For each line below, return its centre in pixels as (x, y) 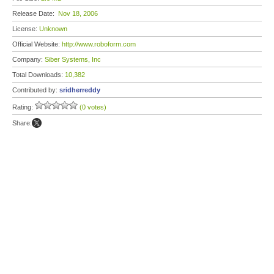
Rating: (24, 107)
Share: (22, 123)
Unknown (53, 29)
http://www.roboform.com (99, 44)
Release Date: (35, 13)
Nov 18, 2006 (78, 13)
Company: (28, 59)
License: (26, 29)
